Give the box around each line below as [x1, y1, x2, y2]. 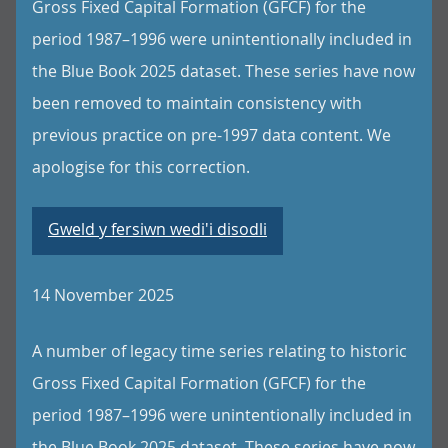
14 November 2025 [32, 284, 174, 306]
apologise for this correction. [32, 156, 250, 178]
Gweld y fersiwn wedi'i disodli [48, 218, 267, 240]
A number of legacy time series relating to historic [32, 340, 407, 362]
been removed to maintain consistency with [32, 92, 362, 114]
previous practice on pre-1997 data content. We [32, 124, 391, 146]
